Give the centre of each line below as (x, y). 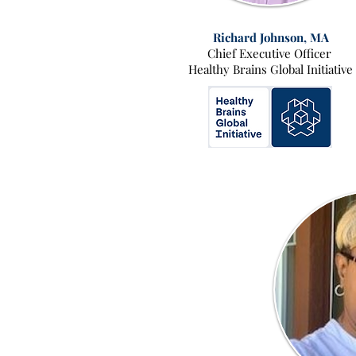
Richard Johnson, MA (271, 37)
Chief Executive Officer (271, 53)
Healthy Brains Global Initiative (271, 69)
